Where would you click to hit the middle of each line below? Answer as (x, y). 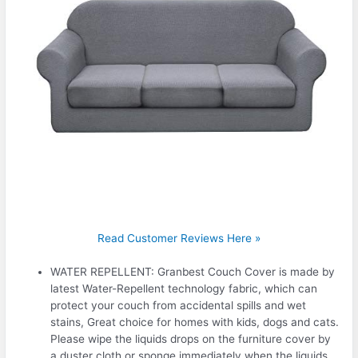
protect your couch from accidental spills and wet (179, 306)
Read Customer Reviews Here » (179, 238)
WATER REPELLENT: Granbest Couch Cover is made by (193, 272)
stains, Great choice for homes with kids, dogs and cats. (195, 322)
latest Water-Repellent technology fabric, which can (184, 289)
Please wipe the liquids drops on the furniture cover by (191, 339)
